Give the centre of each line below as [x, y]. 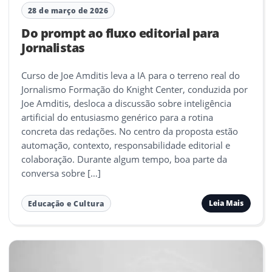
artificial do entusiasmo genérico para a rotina [117, 117]
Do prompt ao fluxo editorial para [120, 33]
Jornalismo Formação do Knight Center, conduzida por [134, 90]
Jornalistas [53, 48]
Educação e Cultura [66, 203]
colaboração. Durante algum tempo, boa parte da [124, 159]
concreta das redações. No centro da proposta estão [130, 131]
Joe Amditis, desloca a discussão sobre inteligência [126, 104]
